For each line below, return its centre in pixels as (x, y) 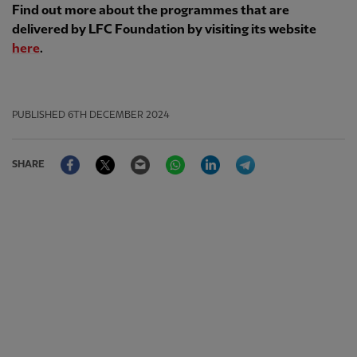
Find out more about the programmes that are (151, 11)
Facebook (107, 155)
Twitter (135, 155)
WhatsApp (214, 155)
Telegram (282, 155)
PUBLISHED (39, 116)
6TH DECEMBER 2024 (119, 116)
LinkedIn (244, 155)
